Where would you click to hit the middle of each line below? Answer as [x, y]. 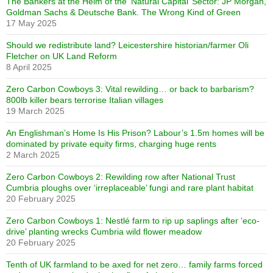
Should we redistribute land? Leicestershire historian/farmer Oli [127, 45]
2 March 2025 [33, 155]
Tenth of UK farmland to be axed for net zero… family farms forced [134, 264]
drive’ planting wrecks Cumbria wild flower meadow [104, 232]
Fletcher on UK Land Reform [62, 56]
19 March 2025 [35, 111]
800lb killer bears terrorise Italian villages [85, 100]
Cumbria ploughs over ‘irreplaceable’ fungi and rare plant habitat [130, 188]
